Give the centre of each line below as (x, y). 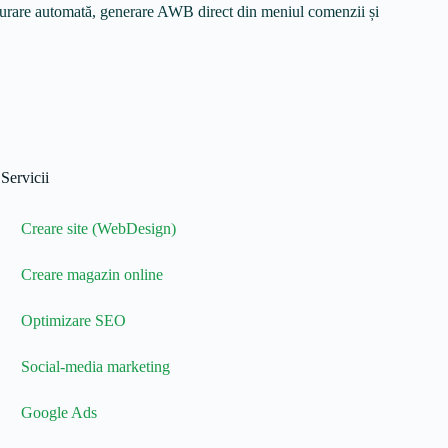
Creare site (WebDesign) (98, 228)
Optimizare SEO (73, 320)
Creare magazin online (91, 274)
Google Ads (58, 412)
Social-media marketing (95, 366)
